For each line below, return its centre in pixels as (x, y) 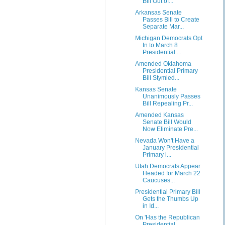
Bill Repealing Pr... (167, 103)
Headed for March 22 (171, 173)
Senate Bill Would (167, 122)
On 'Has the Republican (167, 217)
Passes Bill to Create (171, 20)
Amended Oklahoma (163, 64)
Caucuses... (158, 180)
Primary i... (157, 155)
